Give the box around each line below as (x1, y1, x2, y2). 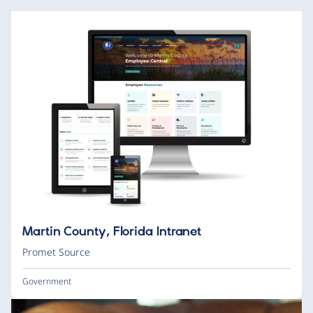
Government (22, 275, 71, 288)
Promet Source (22, 245, 90, 259)
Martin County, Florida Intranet (22, 224, 202, 240)
